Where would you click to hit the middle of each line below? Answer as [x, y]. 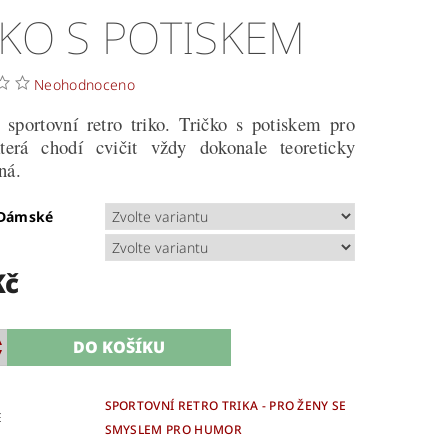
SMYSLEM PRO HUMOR [173, 430]
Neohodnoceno [84, 85]
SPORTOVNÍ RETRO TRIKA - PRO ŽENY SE [225, 406]
